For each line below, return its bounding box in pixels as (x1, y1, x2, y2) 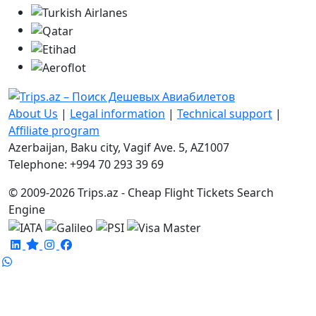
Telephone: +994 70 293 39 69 (8, 157, 164, 173)
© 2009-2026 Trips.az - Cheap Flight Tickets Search (8, 185, 274, 201)
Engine (8, 202, 45, 218)
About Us (8, 106, 58, 122)
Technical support (177, 106, 272, 122)
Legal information (70, 106, 165, 122)
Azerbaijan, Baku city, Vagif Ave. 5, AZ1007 (8, 140, 229, 156)
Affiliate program (8, 123, 99, 139)
